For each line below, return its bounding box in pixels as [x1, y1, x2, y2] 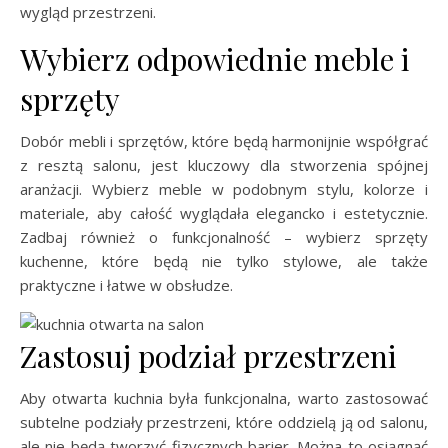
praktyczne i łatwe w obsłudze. [20, 274, 233, 295]
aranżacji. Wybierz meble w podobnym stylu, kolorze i [20, 178, 428, 199]
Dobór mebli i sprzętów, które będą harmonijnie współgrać [20, 130, 428, 151]
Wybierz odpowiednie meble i [20, 38, 410, 79]
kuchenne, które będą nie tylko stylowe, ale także [20, 250, 428, 271]
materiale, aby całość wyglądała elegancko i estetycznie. [20, 202, 428, 223]
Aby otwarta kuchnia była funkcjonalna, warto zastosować [20, 387, 428, 408]
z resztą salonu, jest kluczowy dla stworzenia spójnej [20, 154, 428, 175]
